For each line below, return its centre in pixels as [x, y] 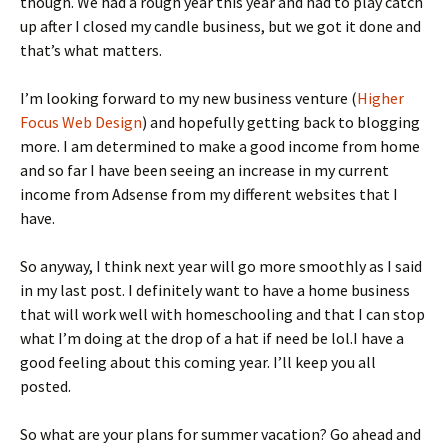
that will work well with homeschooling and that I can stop [222, 313]
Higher [380, 97]
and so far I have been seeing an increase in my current [204, 169]
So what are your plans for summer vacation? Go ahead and [220, 433]
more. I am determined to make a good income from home [220, 145]
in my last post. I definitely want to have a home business [215, 289]
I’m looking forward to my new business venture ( [188, 97]
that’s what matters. [91, 49]
